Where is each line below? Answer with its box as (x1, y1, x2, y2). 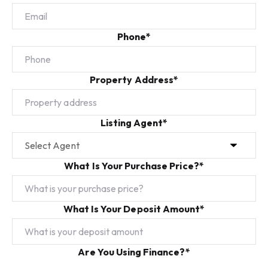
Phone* (117, 30, 151, 42)
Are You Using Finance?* (78, 245, 190, 258)
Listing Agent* (100, 116, 168, 129)
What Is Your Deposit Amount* (63, 202, 205, 215)
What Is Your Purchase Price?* (64, 159, 204, 172)
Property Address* (90, 73, 178, 86)
